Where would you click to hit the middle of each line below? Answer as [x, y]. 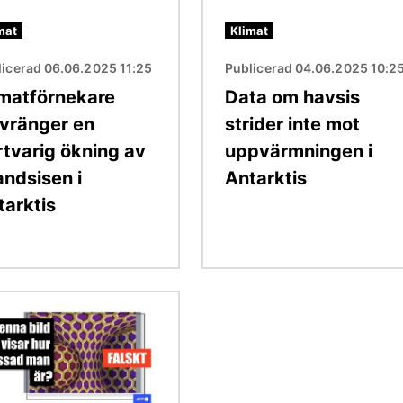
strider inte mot [292, 124]
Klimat [249, 30]
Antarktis [266, 178]
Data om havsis [292, 97]
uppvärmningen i [299, 151]
